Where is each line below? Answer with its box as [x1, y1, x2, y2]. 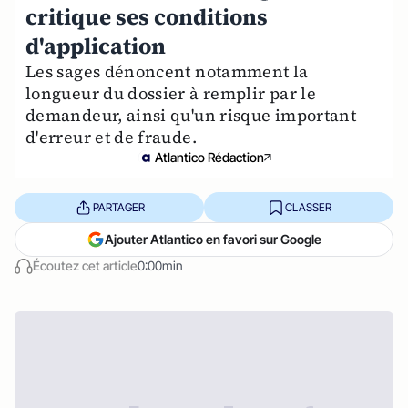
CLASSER [284, 199, 331, 214]
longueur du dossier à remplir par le [25, 82, 316, 105]
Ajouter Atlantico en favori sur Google [105, 231, 321, 247]
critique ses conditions [25, 2, 268, 32]
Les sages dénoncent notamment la [25, 60, 309, 83]
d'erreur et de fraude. [25, 126, 197, 148]
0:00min [138, 258, 183, 273]
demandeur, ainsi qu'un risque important [25, 104, 357, 127]
